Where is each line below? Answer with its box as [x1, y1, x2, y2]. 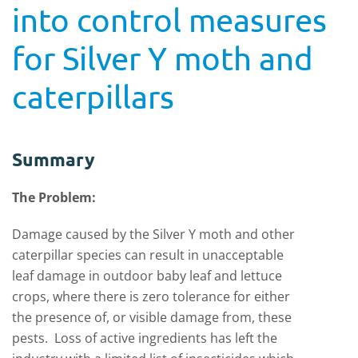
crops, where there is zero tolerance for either [12, 288, 290, 305]
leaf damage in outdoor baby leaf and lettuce [12, 267, 282, 284]
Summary [12, 148, 95, 171]
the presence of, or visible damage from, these [12, 308, 292, 326]
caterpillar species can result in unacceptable [12, 246, 284, 264]
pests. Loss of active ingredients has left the [12, 329, 277, 347]
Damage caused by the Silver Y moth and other [12, 225, 295, 243]
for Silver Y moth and [12, 39, 313, 77]
